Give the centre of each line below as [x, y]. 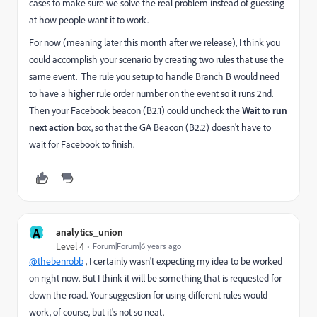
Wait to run [265, 110]
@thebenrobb [56, 261]
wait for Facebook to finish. [82, 144]
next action [52, 127]
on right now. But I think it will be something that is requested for [155, 278]
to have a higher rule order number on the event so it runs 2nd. [152, 93]
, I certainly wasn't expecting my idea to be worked [183, 261]
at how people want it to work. [89, 19]
